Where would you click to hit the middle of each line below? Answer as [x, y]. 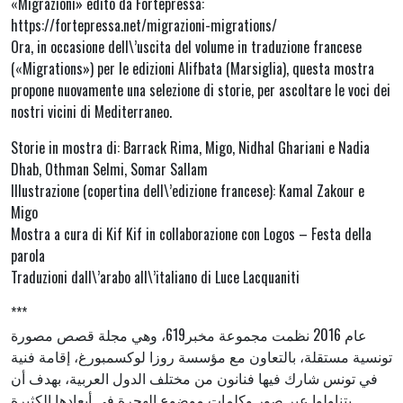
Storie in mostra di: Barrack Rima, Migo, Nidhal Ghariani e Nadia [190, 148]
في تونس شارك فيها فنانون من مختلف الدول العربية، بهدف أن [194, 378]
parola [28, 256]
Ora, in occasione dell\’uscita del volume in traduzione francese [186, 47]
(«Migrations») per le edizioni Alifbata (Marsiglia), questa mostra [193, 69]
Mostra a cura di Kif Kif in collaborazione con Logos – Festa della [191, 234]
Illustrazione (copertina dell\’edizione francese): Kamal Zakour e [188, 191]
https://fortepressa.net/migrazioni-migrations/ [144, 26]
